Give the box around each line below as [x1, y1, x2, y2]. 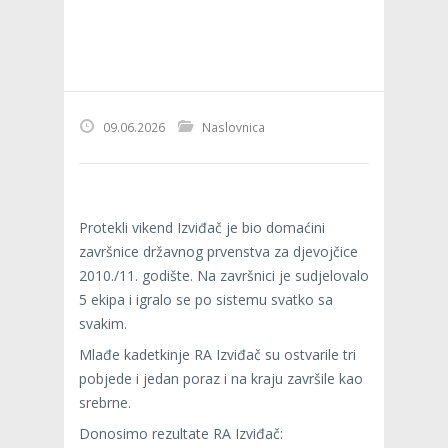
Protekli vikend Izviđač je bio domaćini [79, 217, 325, 237]
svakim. [79, 313, 127, 333]
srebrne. [79, 392, 131, 412]
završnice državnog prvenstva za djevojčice [79, 241, 358, 261]
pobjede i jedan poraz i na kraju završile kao [79, 368, 363, 388]
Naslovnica [202, 118, 265, 135]
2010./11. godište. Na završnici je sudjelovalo [79, 265, 369, 285]
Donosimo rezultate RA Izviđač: [79, 423, 283, 443]
